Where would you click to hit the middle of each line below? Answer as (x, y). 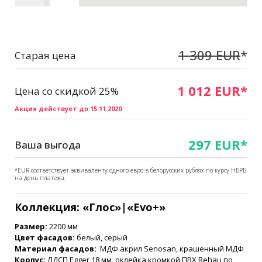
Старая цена (45, 55)
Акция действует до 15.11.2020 (68, 109)
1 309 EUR (209, 55)
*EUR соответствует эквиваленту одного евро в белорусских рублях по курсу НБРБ (130, 170)
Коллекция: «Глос (65, 207)
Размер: (31, 227)
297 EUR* (218, 145)
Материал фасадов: (56, 249)
